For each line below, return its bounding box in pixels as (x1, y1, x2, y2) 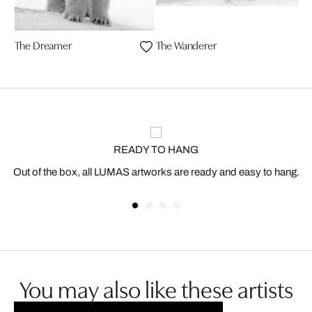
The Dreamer (14, 36, 72, 52)
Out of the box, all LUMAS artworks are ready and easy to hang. (13, 166, 299, 178)
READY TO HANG (114, 143, 198, 155)
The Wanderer (155, 36, 217, 52)
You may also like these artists (19, 271, 293, 304)
